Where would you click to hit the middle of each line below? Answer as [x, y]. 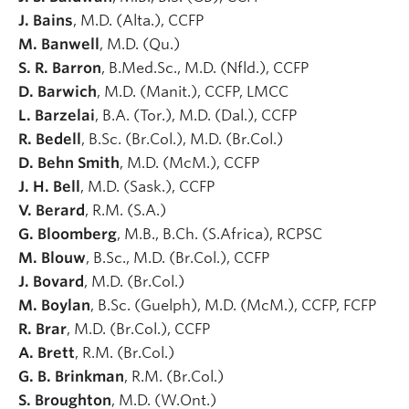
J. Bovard [51, 281]
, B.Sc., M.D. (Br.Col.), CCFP [179, 257]
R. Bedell [50, 139]
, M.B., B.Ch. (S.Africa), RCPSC [221, 234]
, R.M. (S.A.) [127, 210]
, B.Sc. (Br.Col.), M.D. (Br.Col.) [184, 139]
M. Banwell [59, 44]
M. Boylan [54, 305]
